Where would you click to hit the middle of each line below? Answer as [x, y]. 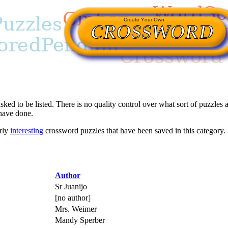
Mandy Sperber [80, 220]
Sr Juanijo [71, 186]
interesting [27, 130]
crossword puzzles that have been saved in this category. [134, 130]
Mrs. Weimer [76, 209]
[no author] [73, 197]
